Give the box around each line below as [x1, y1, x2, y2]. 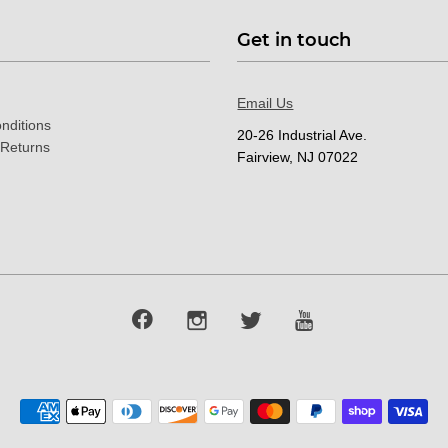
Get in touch [237, 28, 352, 51]
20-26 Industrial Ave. [237, 126, 368, 143]
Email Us [237, 94, 294, 111]
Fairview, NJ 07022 [237, 148, 359, 165]
